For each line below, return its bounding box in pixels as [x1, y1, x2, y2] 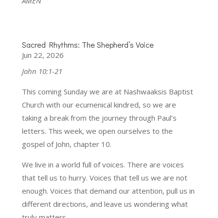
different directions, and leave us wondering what [21, 199, 188, 209]
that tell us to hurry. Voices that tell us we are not [21, 172, 187, 182]
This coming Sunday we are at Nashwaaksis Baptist [21, 86, 193, 96]
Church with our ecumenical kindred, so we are [21, 99, 176, 109]
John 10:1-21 [21, 66, 62, 76]
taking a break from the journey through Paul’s [21, 112, 177, 123]
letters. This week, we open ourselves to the [21, 126, 173, 136]
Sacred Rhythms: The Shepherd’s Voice [21, 39, 154, 50]
